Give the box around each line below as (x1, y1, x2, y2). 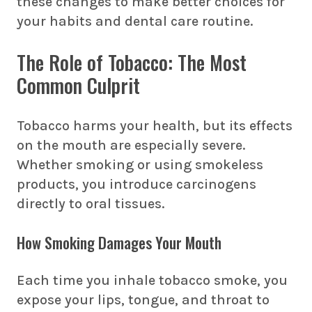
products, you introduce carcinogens (17, 176, 256, 192)
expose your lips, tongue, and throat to (17, 292, 270, 308)
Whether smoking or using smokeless (17, 157, 263, 173)
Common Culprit (17, 71, 140, 100)
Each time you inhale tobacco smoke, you (17, 272, 288, 288)
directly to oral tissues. (17, 196, 164, 212)
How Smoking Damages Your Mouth (17, 231, 221, 253)
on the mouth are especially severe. (17, 137, 245, 153)
